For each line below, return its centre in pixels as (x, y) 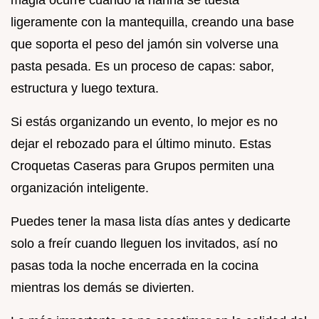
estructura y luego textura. (85, 88)
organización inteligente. (80, 188)
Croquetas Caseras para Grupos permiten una (142, 166)
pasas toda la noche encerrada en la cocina (135, 265)
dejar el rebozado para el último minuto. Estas (141, 143)
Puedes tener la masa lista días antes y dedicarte (151, 221)
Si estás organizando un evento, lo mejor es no (144, 121)
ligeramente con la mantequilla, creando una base (152, 22)
